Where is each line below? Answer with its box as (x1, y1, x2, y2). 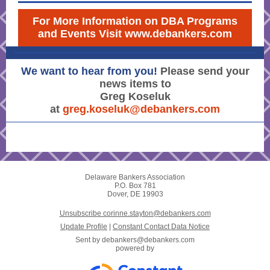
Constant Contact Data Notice (113, 222, 210, 231)
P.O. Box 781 (114, 181, 156, 190)
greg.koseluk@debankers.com (63, 103, 220, 115)
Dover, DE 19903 (107, 190, 163, 198)
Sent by (75, 236, 102, 244)
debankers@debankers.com (102, 236, 195, 244)
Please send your (160, 65, 250, 77)
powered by (116, 244, 154, 253)
